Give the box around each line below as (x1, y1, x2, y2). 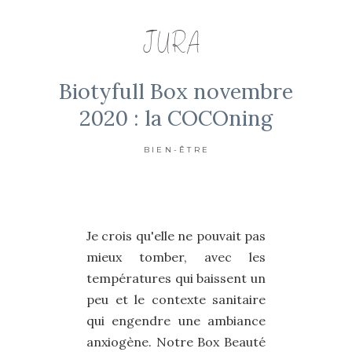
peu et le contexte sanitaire (86, 291, 266, 308)
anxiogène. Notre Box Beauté (86, 334, 266, 350)
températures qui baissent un (86, 270, 266, 287)
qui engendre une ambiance (86, 313, 266, 329)
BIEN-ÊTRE (143, 145, 211, 156)
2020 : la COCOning (79, 104, 273, 132)
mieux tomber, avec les (86, 249, 266, 266)
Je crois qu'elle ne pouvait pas (86, 228, 266, 244)
